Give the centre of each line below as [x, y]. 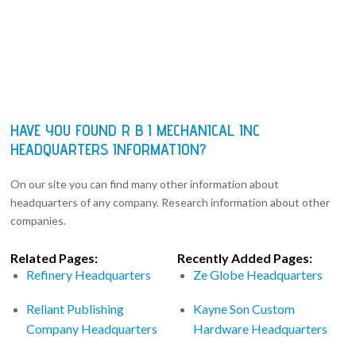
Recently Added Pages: [245, 257]
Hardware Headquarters [261, 328]
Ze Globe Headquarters [258, 274]
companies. [39, 220]
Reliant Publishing [75, 308]
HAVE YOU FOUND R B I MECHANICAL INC [135, 130]
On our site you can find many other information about [145, 184]
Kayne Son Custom [244, 308]
